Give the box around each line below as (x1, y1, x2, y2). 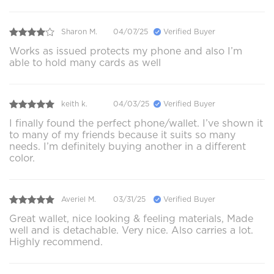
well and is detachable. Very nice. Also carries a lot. (9, 224, 253, 236)
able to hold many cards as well (9, 56, 161, 68)
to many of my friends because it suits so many (9, 128, 235, 141)
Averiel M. (61, 194, 96, 204)
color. (9, 152, 35, 164)
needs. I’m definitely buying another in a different (9, 140, 246, 152)
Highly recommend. (9, 235, 103, 248)
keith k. (61, 99, 87, 109)
